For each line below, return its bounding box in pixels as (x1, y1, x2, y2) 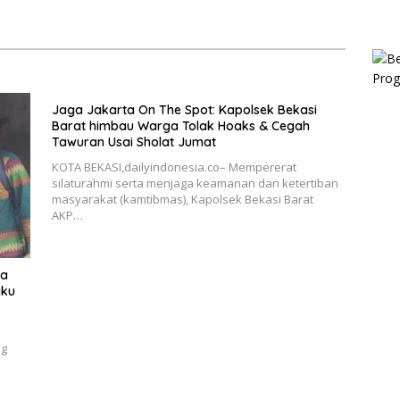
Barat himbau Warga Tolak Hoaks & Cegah (51, 117, 310, 134)
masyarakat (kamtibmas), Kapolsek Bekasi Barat (51, 190, 313, 207)
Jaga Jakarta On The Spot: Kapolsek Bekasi (51, 101, 317, 118)
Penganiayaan (156, 14, 243, 31)
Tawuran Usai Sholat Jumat (51, 133, 216, 150)
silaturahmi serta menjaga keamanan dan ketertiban (51, 174, 338, 191)
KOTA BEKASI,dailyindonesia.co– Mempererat (51, 158, 296, 175)
